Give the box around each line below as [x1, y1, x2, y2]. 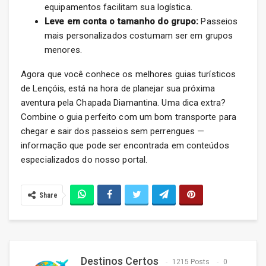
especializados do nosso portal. [21, 154, 148, 166]
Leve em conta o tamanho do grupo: [45, 16, 199, 27]
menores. [45, 45, 82, 56]
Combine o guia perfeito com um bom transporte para [21, 112, 237, 123]
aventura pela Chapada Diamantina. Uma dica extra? [21, 97, 226, 109]
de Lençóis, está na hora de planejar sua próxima [21, 83, 215, 94]
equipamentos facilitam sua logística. [45, 2, 192, 13]
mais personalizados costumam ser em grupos [45, 30, 233, 42]
